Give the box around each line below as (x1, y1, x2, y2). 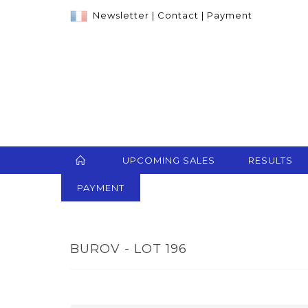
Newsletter (93, 10, 149, 21)
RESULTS (248, 155, 293, 166)
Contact (157, 10, 199, 21)
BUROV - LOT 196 (70, 241, 187, 257)
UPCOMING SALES (122, 155, 215, 166)
